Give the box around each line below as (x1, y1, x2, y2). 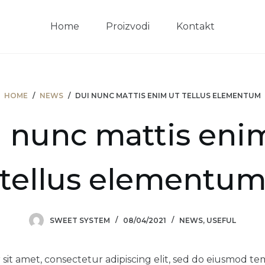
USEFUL (206, 216, 236, 225)
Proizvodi (106, 21, 150, 32)
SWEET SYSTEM (50, 216, 110, 225)
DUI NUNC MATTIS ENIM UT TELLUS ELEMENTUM (75, 91, 261, 101)
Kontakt (176, 21, 215, 32)
